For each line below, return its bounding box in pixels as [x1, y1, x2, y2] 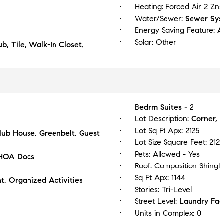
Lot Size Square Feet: [135, 137, 209, 147]
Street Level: [135, 196, 179, 206]
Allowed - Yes [153, 149, 200, 159]
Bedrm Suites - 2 [135, 102, 194, 111]
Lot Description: [135, 113, 191, 123]
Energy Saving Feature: [135, 25, 217, 35]
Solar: [135, 37, 156, 47]
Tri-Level [162, 184, 192, 194]
